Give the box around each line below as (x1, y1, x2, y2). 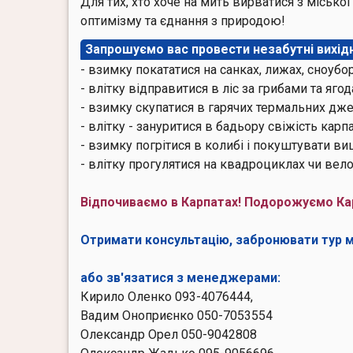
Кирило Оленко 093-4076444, (80, 289, 253, 304)
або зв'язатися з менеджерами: (80, 270, 281, 285)
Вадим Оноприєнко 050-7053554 (80, 308, 273, 323)
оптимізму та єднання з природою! (80, 13, 285, 28)
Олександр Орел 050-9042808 (80, 327, 257, 342)
